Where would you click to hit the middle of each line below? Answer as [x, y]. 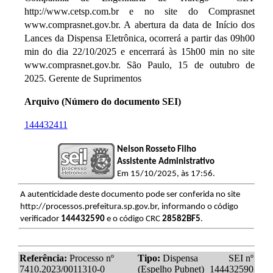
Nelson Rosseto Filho [156, 149]
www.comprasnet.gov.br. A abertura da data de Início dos [140, 24]
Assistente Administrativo [165, 161]
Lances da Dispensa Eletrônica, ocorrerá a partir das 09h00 [140, 38]
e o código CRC [133, 219]
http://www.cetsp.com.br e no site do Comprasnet [140, 11]
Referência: [43, 258]
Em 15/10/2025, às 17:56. [166, 174]
